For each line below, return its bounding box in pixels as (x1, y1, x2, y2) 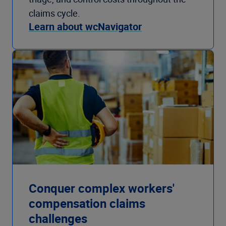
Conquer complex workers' (29, 180, 175, 197)
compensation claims (29, 195, 145, 212)
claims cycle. (29, 7, 80, 19)
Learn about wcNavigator (29, 19, 142, 33)
